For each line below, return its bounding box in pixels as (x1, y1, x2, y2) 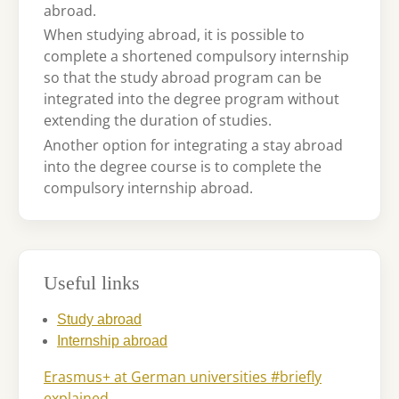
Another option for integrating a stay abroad (44, 134, 343, 155)
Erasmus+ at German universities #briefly (44, 366, 322, 387)
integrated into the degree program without (44, 89, 339, 110)
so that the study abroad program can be (44, 68, 322, 88)
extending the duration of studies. (44, 110, 272, 131)
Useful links (44, 272, 140, 294)
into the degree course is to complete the (44, 156, 322, 176)
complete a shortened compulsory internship (44, 46, 349, 67)
